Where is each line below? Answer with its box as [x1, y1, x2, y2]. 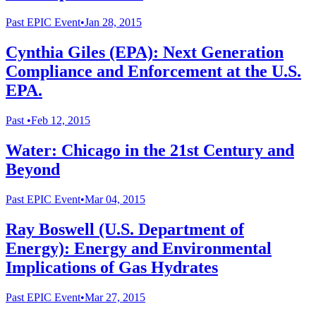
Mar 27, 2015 [85, 291, 145, 303]
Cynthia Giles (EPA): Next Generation [6, 43, 284, 62]
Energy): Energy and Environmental [6, 238, 272, 257]
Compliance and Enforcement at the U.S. [6, 62, 301, 81]
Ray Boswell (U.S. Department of [6, 219, 244, 238]
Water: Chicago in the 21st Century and [6, 140, 294, 159]
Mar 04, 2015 [85, 193, 145, 205]
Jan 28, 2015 [85, 16, 142, 29]
